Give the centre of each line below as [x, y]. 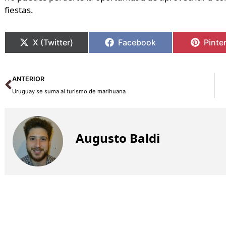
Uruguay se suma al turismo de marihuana [69, 91]
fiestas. [19, 10]
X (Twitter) [53, 42]
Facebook [137, 42]
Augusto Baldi [118, 138]
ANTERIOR [28, 79]
